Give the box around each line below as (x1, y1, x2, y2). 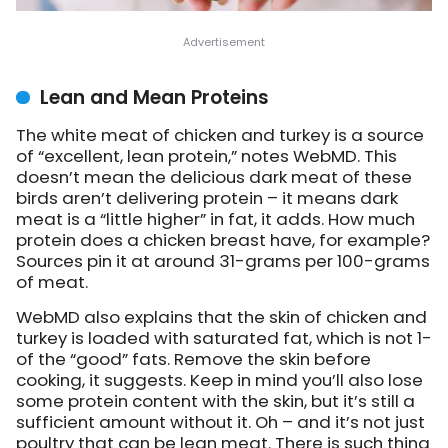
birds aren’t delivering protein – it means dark (16, 186, 398, 211)
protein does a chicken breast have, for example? (16, 228, 430, 253)
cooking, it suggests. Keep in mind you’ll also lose (16, 368, 423, 393)
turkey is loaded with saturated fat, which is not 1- (16, 326, 432, 351)
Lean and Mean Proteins (40, 84, 269, 112)
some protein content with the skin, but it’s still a (16, 389, 415, 414)
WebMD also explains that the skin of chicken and (16, 305, 427, 330)
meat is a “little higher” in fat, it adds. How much (16, 207, 415, 232)
